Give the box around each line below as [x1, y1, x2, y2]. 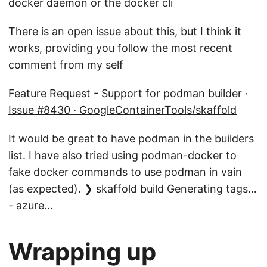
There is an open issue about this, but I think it [8, 24, 241, 38]
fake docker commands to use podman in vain [8, 165, 242, 178]
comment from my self [8, 58, 123, 71]
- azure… [8, 198, 53, 212]
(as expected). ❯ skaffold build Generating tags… [8, 182, 257, 195]
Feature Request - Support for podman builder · [8, 86, 248, 100]
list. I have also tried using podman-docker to [8, 148, 237, 162]
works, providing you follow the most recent [8, 41, 232, 54]
